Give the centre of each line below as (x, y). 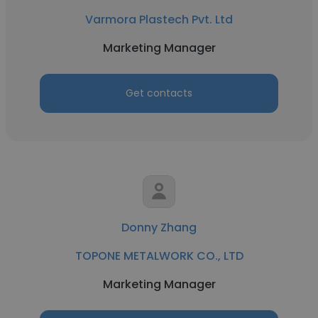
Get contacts (159, 93)
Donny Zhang (159, 227)
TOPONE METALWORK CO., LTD (159, 256)
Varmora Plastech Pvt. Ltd (159, 20)
